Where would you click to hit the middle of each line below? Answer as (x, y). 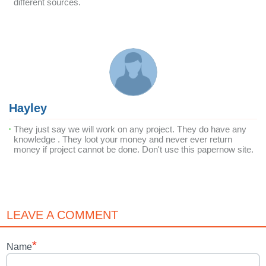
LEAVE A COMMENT (62, 215)
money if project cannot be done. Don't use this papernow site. (134, 149)
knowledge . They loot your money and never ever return (123, 139)
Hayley (28, 108)
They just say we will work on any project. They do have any (130, 129)
